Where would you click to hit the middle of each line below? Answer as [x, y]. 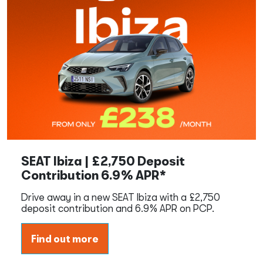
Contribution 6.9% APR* [94, 175]
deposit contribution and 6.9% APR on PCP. [118, 208]
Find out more [65, 238]
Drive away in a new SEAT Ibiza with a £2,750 [121, 197]
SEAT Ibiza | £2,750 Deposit [103, 161]
